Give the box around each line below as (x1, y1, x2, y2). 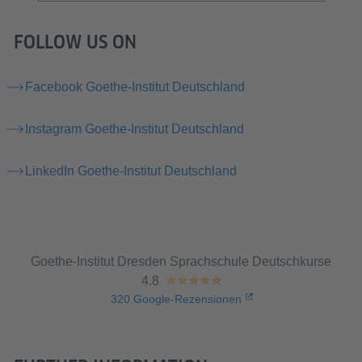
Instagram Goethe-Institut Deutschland (25, 121, 244, 136)
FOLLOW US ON (14, 31, 137, 53)
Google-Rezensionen (130, 292, 242, 305)
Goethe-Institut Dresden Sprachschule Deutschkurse (31, 254, 331, 268)
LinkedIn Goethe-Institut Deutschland (25, 163, 237, 178)
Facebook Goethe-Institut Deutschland (25, 79, 245, 94)
